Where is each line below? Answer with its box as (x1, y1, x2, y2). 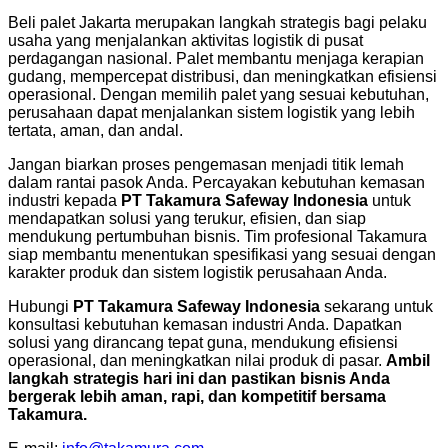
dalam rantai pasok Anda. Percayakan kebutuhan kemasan (8, 174, 425, 192)
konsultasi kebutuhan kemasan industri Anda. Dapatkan (8, 316, 402, 334)
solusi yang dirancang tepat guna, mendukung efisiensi (8, 334, 398, 352)
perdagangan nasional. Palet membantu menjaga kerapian (8, 50, 424, 68)
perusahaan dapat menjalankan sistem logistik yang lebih (8, 104, 415, 122)
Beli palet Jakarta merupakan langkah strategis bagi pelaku (8, 14, 427, 32)
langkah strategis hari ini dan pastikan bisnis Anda (8, 370, 390, 388)
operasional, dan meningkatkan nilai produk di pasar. (8, 352, 386, 370)
